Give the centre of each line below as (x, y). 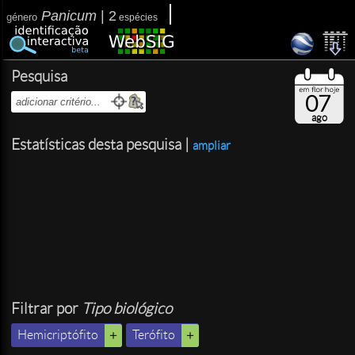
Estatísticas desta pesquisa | (102, 145)
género (22, 17)
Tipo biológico (127, 309)
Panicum (69, 16)
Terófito (154, 335)
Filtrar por (46, 309)
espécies (137, 17)
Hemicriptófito (58, 335)
